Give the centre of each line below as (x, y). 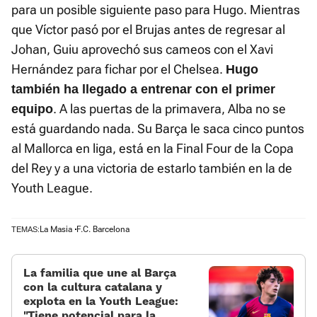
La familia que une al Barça (100, 273)
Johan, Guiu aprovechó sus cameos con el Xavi (142, 50)
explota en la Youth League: (101, 301)
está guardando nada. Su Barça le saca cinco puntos (158, 129)
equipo (32, 109)
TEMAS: (25, 230)
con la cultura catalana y (93, 287)
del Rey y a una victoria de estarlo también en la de (152, 168)
